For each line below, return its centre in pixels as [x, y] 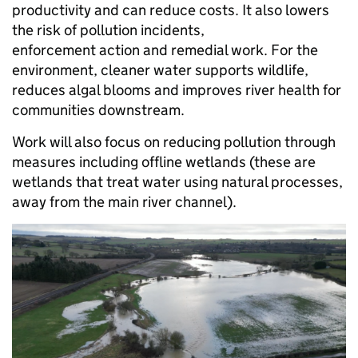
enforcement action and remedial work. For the [165, 50]
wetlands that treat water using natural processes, [177, 181]
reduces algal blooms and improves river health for [177, 89]
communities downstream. [103, 109]
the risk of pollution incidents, [108, 30]
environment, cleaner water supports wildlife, [160, 70]
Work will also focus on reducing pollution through [174, 141]
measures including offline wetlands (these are [164, 161]
